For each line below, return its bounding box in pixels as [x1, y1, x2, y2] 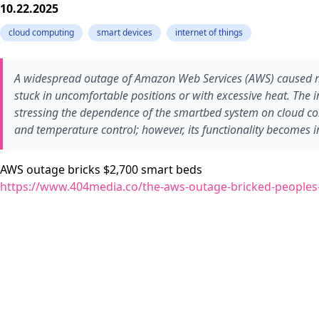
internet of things [175, 26, 243, 38]
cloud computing [9, 26, 74, 38]
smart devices [97, 26, 152, 38]
